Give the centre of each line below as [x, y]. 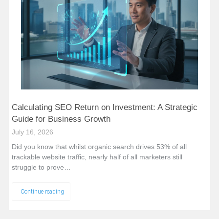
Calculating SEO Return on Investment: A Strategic [104, 107]
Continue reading [42, 191]
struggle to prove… [41, 167]
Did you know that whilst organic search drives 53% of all [99, 146]
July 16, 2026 [32, 132]
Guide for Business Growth [61, 119]
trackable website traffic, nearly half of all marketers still [97, 157]
